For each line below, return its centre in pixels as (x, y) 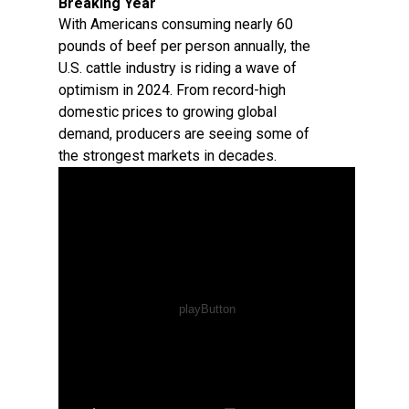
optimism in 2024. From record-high (172, 90)
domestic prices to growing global (168, 112)
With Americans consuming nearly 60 (176, 24)
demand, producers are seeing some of (184, 134)
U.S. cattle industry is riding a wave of (178, 68)
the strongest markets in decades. (168, 156)
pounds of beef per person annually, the (184, 46)
